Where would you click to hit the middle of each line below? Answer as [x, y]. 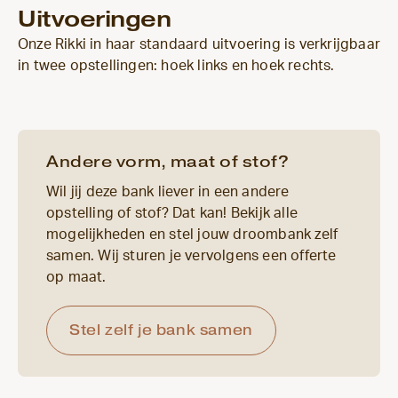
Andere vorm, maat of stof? [167, 161]
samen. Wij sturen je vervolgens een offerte [191, 255]
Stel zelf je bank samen [161, 330]
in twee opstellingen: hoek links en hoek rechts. [176, 65]
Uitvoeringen [94, 19]
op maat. [76, 277]
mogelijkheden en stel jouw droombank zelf [192, 234]
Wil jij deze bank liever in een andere [168, 191]
